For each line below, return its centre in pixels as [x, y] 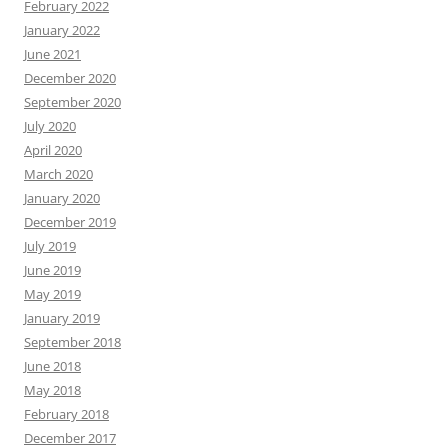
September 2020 [72, 101]
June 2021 [52, 53]
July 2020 [50, 125]
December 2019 [70, 221]
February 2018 [66, 413]
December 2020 [70, 77]
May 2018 [52, 389]
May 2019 [52, 293]
